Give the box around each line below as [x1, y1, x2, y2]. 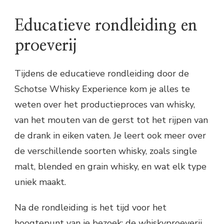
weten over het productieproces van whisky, [14, 98, 195, 110]
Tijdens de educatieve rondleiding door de [14, 67, 189, 79]
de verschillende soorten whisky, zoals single [14, 144, 197, 157]
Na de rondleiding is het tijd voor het [14, 201, 166, 213]
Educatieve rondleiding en [14, 17, 197, 34]
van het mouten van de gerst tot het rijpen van [14, 113, 208, 126]
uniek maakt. [14, 175, 66, 188]
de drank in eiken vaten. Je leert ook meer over [14, 129, 206, 141]
